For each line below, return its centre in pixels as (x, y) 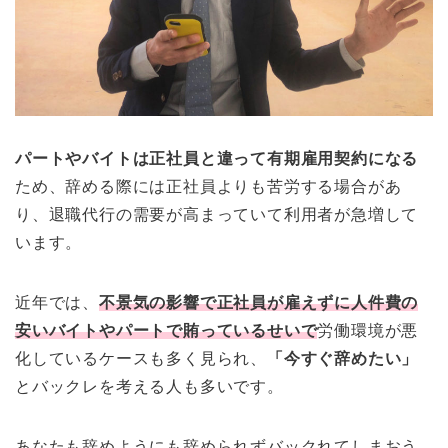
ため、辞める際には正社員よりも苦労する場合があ (208, 186)
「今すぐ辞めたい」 (343, 358)
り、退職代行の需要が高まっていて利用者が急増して (217, 214)
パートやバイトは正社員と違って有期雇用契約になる (217, 158)
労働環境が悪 (368, 330)
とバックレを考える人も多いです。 (149, 386)
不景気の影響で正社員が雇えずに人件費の (259, 302)
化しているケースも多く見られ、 (141, 358)
